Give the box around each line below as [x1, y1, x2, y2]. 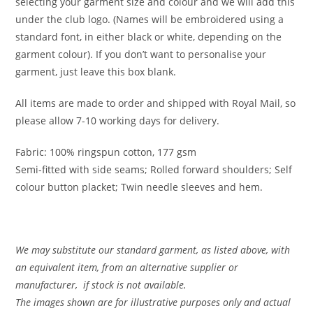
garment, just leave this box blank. [15, 65, 177, 79]
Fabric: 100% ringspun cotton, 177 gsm [15, 145, 197, 159]
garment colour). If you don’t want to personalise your [15, 48, 267, 61]
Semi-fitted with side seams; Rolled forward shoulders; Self [15, 163, 293, 177]
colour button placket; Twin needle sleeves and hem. [15, 180, 263, 194]
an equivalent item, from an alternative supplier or [15, 261, 239, 275]
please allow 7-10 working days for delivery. [15, 114, 220, 128]
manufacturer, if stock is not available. [15, 278, 187, 292]
